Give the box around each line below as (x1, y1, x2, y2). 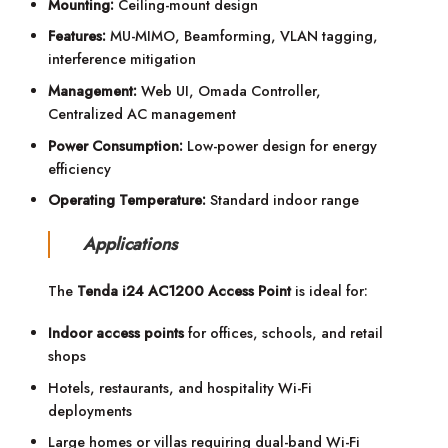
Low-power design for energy (183, 135, 378, 156)
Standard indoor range (206, 190, 360, 211)
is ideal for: (291, 281, 369, 302)
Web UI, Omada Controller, (137, 80, 322, 101)
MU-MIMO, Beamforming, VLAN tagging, (106, 26, 379, 47)
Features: (48, 26, 107, 47)
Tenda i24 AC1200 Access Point (77, 281, 292, 302)
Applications (82, 231, 177, 256)
